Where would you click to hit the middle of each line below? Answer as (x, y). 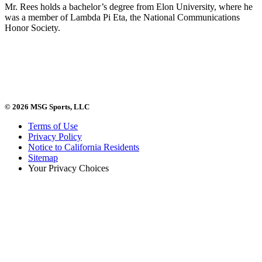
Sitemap (43, 157)
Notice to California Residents (84, 147)
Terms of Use (53, 126)
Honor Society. (32, 27)
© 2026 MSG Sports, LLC (47, 106)
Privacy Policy (55, 136)
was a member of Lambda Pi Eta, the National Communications (122, 17)
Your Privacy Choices (68, 168)
